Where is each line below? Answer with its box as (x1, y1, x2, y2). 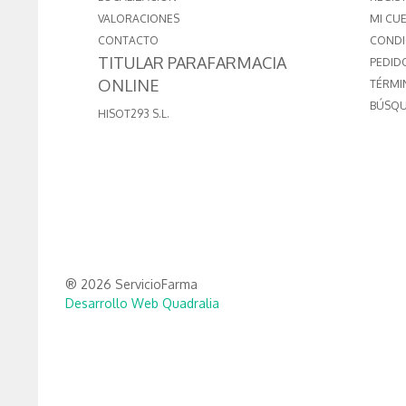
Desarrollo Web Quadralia (65, 295, 219, 312)
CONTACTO (98, 34, 159, 48)
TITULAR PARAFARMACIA (98, 53, 286, 73)
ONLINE (98, 75, 159, 96)
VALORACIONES (98, 12, 179, 26)
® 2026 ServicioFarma (65, 276, 198, 293)
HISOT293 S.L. (98, 107, 169, 121)
